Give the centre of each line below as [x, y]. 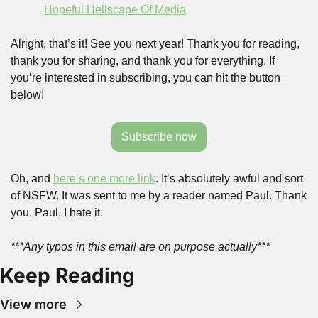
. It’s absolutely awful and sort [229, 179]
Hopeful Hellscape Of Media [115, 10]
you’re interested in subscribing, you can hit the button [146, 78]
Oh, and [32, 179]
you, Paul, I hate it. [57, 213]
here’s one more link [104, 179]
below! [27, 95]
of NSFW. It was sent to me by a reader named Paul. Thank [159, 196]
